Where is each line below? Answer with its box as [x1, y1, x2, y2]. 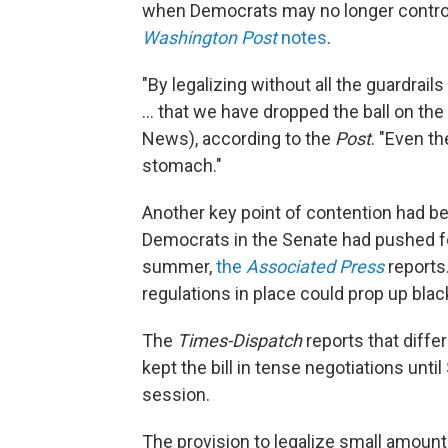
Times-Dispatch [177, 330, 302, 351]
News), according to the [142, 128, 335, 149]
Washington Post [142, 27, 281, 48]
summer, [142, 256, 216, 277]
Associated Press [246, 256, 384, 277]
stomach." [142, 155, 222, 176]
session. [142, 384, 210, 405]
